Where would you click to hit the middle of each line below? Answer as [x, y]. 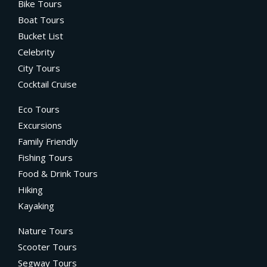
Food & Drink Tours [58, 174]
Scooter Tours [47, 247]
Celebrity [36, 52]
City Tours [39, 68]
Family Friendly [48, 142]
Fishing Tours [45, 158]
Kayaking [36, 206]
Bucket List [41, 36]
